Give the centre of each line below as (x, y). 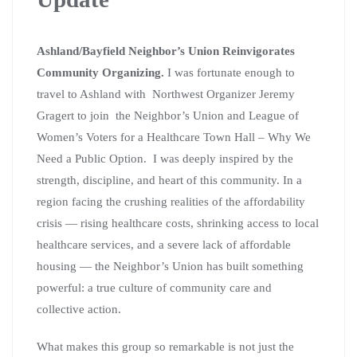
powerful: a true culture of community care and (154, 287)
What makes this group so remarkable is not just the (165, 346)
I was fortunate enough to (231, 72)
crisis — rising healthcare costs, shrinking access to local (178, 223)
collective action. (79, 309)
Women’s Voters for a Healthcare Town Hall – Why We (174, 137)
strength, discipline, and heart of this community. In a (169, 180)
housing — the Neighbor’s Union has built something (170, 266)
